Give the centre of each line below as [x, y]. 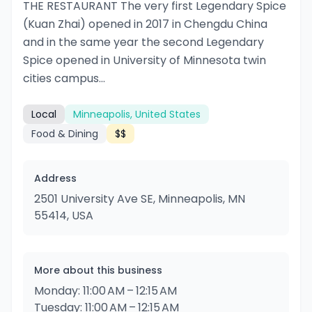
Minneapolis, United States [137, 114]
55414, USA [64, 216]
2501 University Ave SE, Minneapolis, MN [140, 199]
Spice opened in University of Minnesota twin [145, 60]
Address [55, 178]
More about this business [98, 270]
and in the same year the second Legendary [143, 42]
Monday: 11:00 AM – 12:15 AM [106, 291]
